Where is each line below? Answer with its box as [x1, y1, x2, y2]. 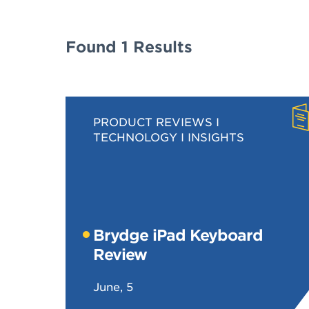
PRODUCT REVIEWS [92, 114, 212, 128]
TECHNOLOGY [92, 130, 177, 143]
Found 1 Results [65, 37, 192, 55]
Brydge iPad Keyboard [92, 226, 263, 243]
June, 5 [92, 279, 133, 293]
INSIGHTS [187, 130, 244, 143]
